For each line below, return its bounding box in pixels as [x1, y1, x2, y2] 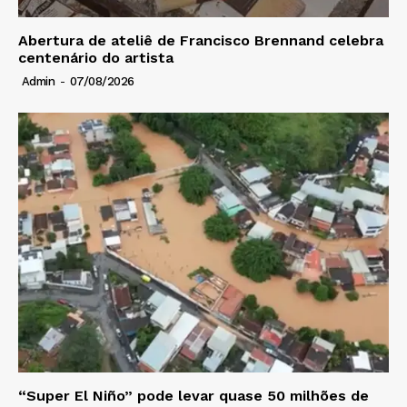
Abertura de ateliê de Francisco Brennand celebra [18, 32, 383, 50]
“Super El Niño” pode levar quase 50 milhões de [18, 386, 369, 404]
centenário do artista [18, 49, 174, 67]
